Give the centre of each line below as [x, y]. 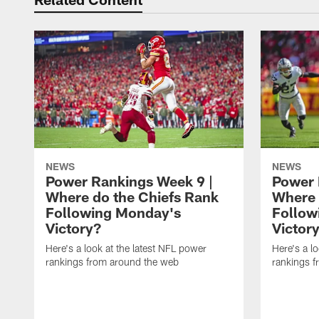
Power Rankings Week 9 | [129, 181]
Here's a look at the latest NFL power [126, 249]
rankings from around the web [112, 262]
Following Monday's [113, 213]
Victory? [73, 228]
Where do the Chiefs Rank [132, 197]
